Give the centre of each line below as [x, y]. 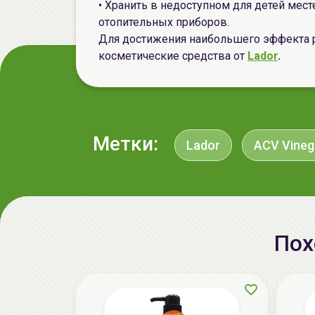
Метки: [126, 144]
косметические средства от [173, 56]
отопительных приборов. [164, 22]
